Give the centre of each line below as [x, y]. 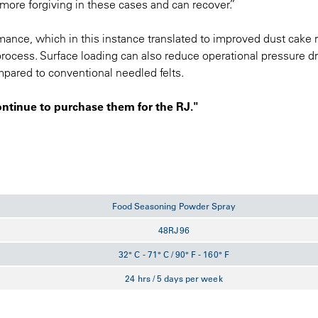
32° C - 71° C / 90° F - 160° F [174, 254]
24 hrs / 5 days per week [174, 278]
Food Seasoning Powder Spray [174, 205]
